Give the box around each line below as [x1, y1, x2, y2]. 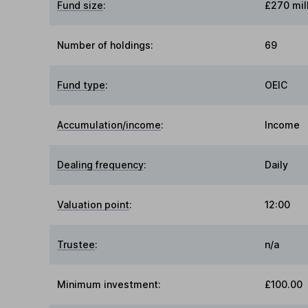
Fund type [57, 79, 106, 91]
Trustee [57, 239, 96, 251]
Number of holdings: [57, 39, 154, 52]
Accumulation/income [57, 119, 162, 131]
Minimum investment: [57, 278, 162, 291]
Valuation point [57, 199, 130, 211]
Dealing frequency [57, 159, 144, 171]
